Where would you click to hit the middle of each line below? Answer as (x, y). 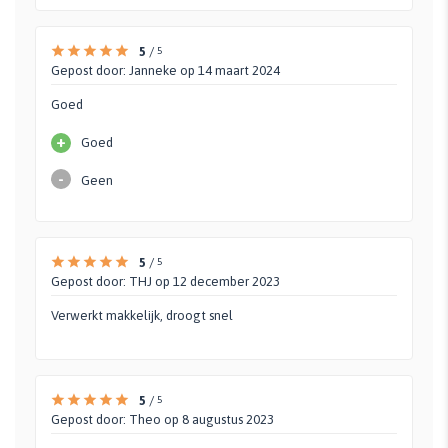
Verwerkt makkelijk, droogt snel (142, 315)
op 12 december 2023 (216, 281)
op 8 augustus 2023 (217, 419)
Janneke (153, 70)
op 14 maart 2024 (228, 70)
